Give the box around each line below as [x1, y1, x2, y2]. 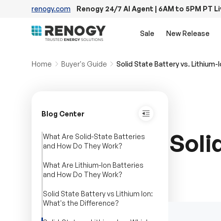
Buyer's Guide [61, 60, 107, 68]
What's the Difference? [43, 199, 119, 208]
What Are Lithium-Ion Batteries [43, 161, 144, 170]
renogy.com [32, 4, 71, 13]
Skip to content [48, 14, 108, 24]
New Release [166, 29, 210, 37]
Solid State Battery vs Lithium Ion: [43, 189, 153, 198]
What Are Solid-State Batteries [43, 132, 145, 141]
